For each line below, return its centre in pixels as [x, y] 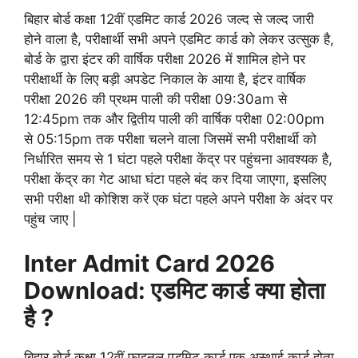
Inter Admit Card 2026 [149, 263]
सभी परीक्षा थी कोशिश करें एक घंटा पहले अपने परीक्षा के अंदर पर [178, 199]
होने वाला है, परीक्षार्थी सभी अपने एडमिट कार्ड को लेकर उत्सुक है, [179, 40]
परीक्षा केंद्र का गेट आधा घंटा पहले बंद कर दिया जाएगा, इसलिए [175, 179]
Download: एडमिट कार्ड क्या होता [175, 290]
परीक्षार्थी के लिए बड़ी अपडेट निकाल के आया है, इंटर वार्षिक [165, 80]
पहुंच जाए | [50, 219]
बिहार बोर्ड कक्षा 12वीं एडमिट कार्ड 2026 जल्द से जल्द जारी [169, 20]
